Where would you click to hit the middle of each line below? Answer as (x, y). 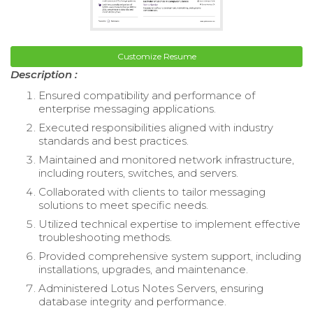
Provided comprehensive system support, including (170, 256)
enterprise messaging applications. (127, 108)
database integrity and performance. (132, 301)
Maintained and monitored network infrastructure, (166, 159)
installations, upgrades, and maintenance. (143, 269)
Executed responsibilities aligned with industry (156, 127)
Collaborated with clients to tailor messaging (152, 191)
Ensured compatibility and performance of (147, 95)
